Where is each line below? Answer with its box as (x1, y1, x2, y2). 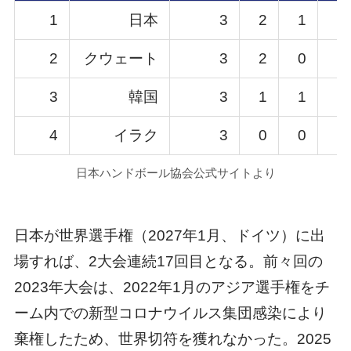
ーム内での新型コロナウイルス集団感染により (13, 305, 327, 322)
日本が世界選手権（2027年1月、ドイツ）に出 (13, 227, 325, 244)
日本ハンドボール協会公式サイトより (75, 165, 276, 179)
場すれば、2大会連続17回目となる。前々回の (13, 253, 323, 270)
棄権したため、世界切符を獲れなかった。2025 (13, 331, 331, 348)
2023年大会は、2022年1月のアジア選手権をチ (13, 279, 330, 296)
